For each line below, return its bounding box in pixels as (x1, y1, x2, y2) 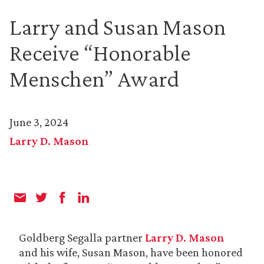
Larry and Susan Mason (9, 14, 226, 40)
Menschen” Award (9, 65, 179, 92)
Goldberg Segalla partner (19, 231, 145, 244)
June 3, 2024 (9, 115, 68, 128)
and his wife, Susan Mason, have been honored (19, 246, 243, 259)
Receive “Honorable (9, 39, 191, 66)
